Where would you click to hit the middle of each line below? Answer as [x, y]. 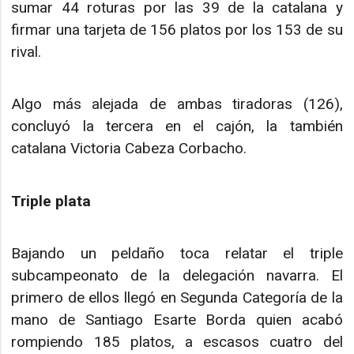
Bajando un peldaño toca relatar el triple [177, 254]
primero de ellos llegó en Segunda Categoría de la [177, 298]
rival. [26, 51]
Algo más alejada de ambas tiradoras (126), [177, 104]
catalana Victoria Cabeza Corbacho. [131, 149]
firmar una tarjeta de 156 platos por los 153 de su [177, 29]
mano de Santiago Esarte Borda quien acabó [177, 320]
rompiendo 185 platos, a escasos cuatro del [177, 342]
